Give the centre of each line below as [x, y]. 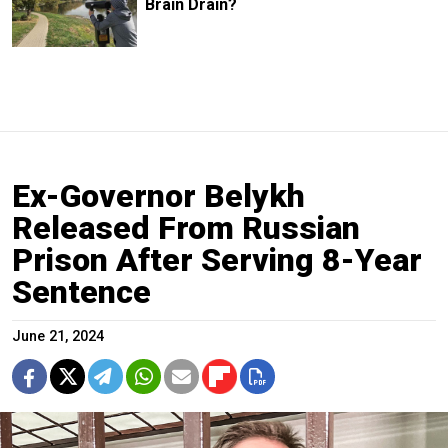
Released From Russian [186, 227]
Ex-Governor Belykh [158, 195]
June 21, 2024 [58, 336]
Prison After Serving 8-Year [217, 259]
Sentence [81, 291]
